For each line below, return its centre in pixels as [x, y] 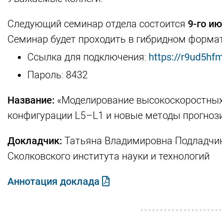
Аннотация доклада [55, 181]
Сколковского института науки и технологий [109, 156]
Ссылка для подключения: [88, 57]
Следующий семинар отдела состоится [98, 24]
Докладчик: [35, 140]
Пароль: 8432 [57, 75]
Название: [31, 100]
